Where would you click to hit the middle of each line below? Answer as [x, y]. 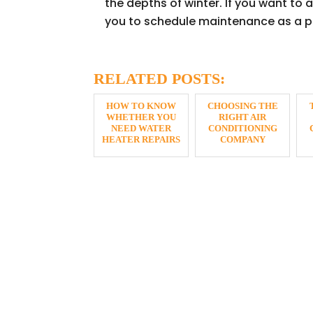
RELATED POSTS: [160, 78]
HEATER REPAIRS [141, 139]
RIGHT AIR [243, 117]
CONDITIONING [242, 128]
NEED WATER [141, 128]
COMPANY [242, 139]
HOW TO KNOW [141, 105]
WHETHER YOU [141, 117]
